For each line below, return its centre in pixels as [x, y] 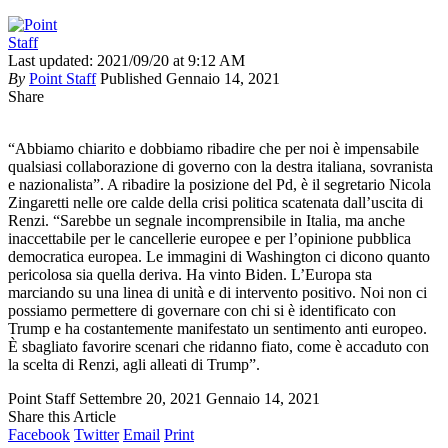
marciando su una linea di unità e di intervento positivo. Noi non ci [217, 293]
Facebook [39, 435]
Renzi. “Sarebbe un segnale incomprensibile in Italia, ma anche [206, 221]
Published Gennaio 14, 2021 [190, 79]
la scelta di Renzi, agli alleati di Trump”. [134, 365]
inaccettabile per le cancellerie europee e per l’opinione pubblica [209, 239]
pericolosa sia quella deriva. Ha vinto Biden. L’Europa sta [190, 275]
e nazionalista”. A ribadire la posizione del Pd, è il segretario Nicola [219, 185]
